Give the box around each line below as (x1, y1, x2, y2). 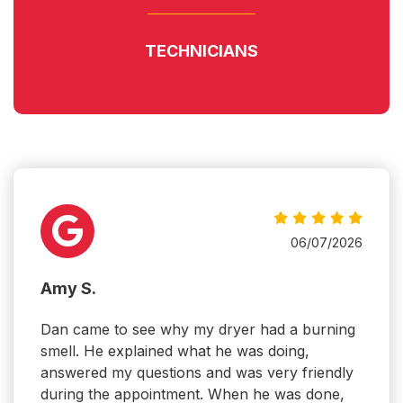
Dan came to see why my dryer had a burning (40, 320, 355, 339)
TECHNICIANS (145, 41, 258, 61)
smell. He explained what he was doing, (40, 342, 309, 361)
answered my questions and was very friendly (40, 363, 354, 382)
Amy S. (40, 279, 96, 299)
